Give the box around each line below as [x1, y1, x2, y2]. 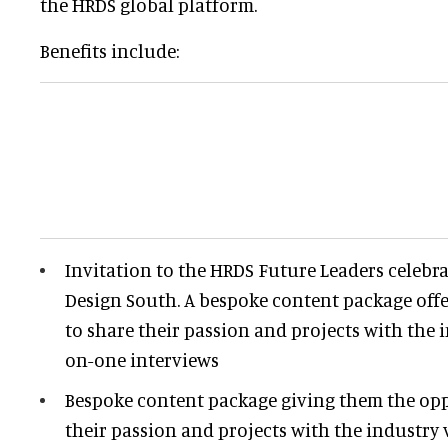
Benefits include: [40, 39, 179, 63]
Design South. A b [65, 288, 210, 312]
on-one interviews [65, 348, 219, 372]
